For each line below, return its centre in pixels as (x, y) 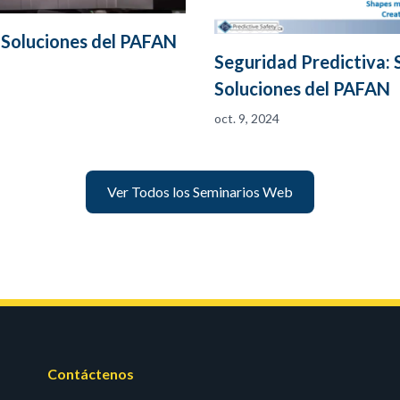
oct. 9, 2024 (247, 118)
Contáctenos (91, 374)
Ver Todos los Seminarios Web (200, 192)
